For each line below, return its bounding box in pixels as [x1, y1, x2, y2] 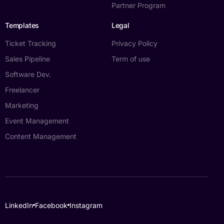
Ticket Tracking [5, 38, 56, 47]
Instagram [69, 200, 102, 209]
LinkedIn [5, 200, 33, 209]
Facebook [35, 200, 67, 209]
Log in [107, 185, 128, 194]
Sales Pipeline [5, 54, 50, 63]
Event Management [5, 116, 69, 125]
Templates [5, 20, 39, 29]
